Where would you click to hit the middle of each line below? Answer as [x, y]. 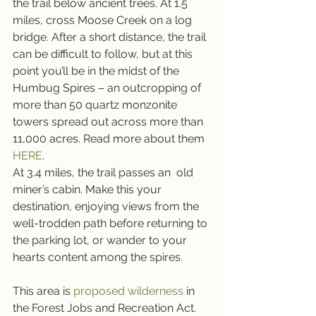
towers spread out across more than [109, 122]
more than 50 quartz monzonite [96, 105]
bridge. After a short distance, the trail [111, 37]
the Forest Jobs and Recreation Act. [104, 308]
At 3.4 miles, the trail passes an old [104, 172]
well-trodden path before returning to [111, 223]
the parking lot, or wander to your [101, 240]
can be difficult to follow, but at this [104, 54]
